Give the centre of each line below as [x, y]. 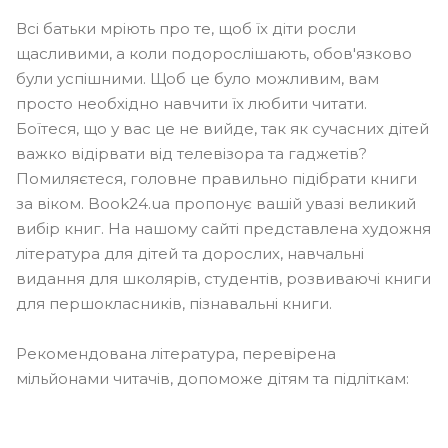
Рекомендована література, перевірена [176, 353]
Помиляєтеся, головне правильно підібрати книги [216, 178]
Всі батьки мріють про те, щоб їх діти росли [186, 28]
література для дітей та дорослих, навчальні [190, 253]
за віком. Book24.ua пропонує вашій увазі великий [216, 203]
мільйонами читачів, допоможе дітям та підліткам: [212, 378]
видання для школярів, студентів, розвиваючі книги [223, 278]
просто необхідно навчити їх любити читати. [191, 103]
